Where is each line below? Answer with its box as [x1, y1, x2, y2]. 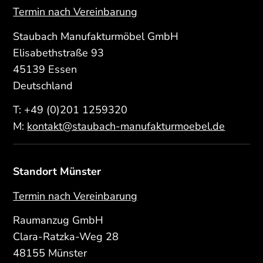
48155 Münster [13, 246, 87, 261]
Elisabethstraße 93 [13, 45, 104, 60]
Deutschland [13, 78, 73, 93]
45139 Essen [13, 62, 77, 76]
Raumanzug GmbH [13, 213, 104, 228]
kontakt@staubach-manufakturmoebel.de [27, 119, 225, 134]
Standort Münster [13, 164, 102, 179]
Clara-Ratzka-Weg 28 [13, 230, 119, 244]
